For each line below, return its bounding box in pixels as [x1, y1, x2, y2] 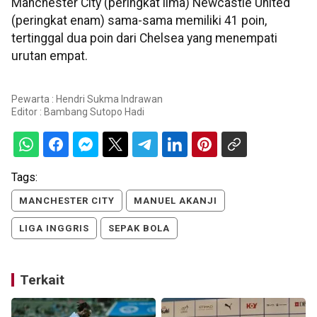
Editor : [11, 105, 44, 117]
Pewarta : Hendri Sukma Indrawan [11, 93, 163, 105]
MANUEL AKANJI [134, 195, 217, 206]
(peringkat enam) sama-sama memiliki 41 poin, [11, 13, 267, 28]
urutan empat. [11, 49, 88, 64]
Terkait [20, 271, 64, 288]
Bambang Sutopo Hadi [44, 105, 144, 117]
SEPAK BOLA [108, 222, 170, 234]
